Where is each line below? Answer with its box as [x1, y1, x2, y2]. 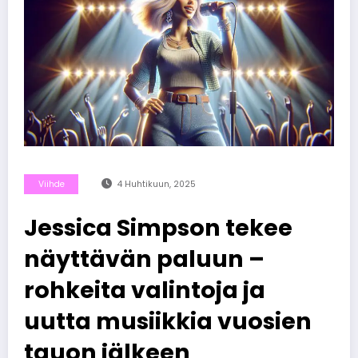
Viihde [38, 177, 65, 190]
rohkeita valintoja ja [24, 273, 265, 306]
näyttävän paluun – [24, 242, 265, 275]
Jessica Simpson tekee [24, 211, 292, 244]
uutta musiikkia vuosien [24, 304, 312, 337]
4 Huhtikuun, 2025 [117, 177, 196, 190]
